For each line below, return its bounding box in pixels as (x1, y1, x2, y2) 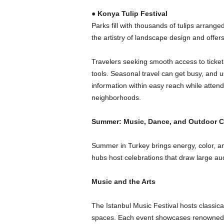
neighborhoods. (91, 93, 141, 101)
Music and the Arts (91, 177, 155, 185)
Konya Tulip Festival (97, 9, 167, 17)
